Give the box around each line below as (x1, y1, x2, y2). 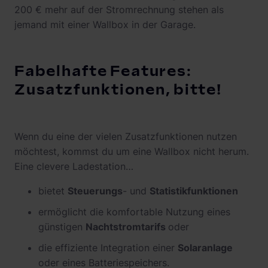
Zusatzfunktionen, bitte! (14, 81, 222, 99)
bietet (38, 184, 68, 197)
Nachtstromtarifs (86, 220, 168, 233)
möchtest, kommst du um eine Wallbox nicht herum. (14, 145, 249, 157)
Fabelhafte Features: (14, 62, 192, 80)
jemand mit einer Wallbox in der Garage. (14, 18, 199, 31)
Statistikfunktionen (150, 184, 238, 197)
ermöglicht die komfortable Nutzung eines (38, 205, 230, 218)
